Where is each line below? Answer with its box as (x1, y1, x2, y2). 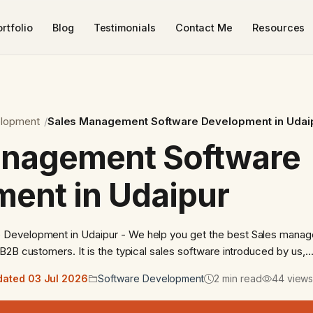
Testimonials (93, 21, 156, 34)
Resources (252, 21, 305, 34)
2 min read (214, 272, 262, 285)
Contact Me (175, 21, 233, 34)
